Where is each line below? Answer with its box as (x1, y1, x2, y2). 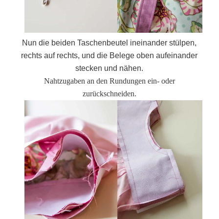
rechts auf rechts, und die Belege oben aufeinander (21, 51, 198, 60)
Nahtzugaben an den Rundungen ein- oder (44, 77, 175, 86)
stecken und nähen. (75, 64, 144, 73)
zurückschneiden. (82, 89, 136, 98)
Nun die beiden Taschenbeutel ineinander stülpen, (22, 39, 197, 47)
